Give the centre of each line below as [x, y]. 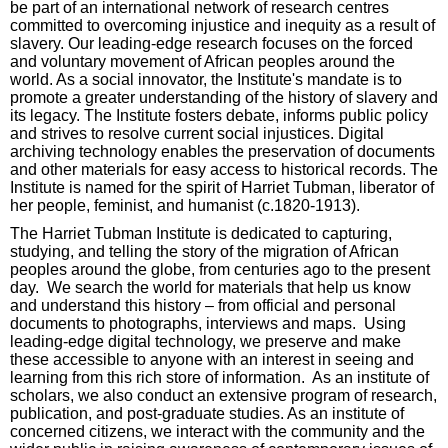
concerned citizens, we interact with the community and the [217, 432]
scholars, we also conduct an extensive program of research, [223, 396]
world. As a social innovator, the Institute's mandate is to [206, 80]
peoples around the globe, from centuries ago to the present [220, 270]
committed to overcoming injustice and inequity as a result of [222, 26]
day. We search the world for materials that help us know [210, 288]
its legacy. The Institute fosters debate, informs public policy [219, 116]
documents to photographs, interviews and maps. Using [208, 324]
